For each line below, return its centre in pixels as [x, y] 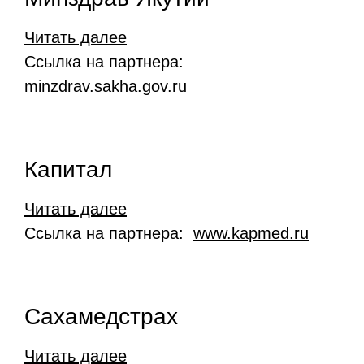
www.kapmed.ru [251, 234]
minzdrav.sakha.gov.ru [106, 87]
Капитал [68, 170]
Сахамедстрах [101, 317]
